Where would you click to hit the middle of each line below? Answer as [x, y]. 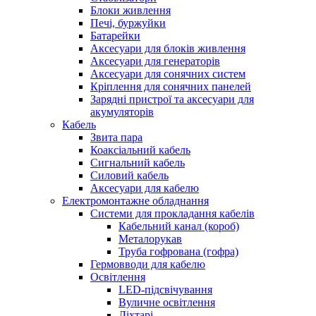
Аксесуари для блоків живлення [168, 48]
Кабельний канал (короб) [179, 226]
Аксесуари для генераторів [155, 61]
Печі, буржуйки [128, 23]
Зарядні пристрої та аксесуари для [172, 99]
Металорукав [150, 239]
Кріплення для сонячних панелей [171, 86]
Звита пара [116, 137]
